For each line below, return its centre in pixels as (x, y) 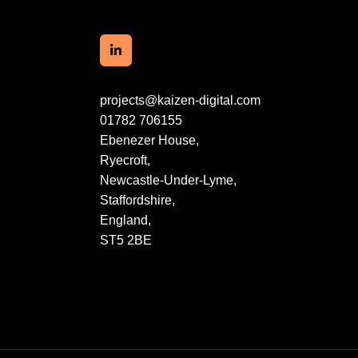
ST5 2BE (126, 240)
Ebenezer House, (149, 140)
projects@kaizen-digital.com (180, 100)
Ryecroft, (125, 160)
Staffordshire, (137, 200)
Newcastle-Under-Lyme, (168, 180)
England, (125, 220)
